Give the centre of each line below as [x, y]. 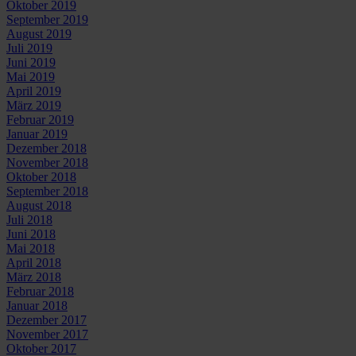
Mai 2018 [31, 248]
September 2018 [47, 191]
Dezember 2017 [46, 319]
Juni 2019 [31, 62]
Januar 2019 [37, 133]
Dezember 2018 [46, 148]
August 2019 [39, 33]
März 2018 [34, 277]
